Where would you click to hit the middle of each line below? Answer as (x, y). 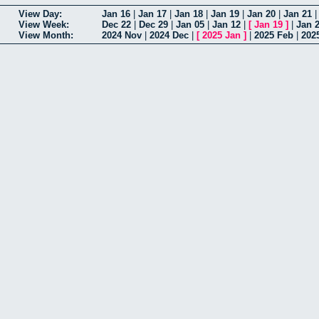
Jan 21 (298, 14)
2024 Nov (122, 35)
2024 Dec (169, 35)
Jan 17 (152, 14)
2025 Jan (221, 35)
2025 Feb (274, 35)
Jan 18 (189, 14)
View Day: (40, 14)
